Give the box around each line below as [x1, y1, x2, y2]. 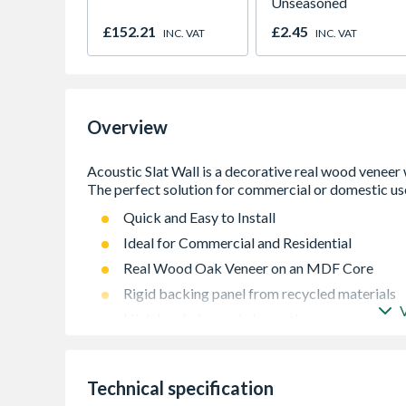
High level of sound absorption [123, 310, 314, 327]
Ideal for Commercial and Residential [123, 234, 352, 251]
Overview [87, 116, 168, 138]
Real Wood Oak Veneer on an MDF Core [123, 259, 373, 276]
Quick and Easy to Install [123, 208, 275, 226]
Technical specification [87, 377, 274, 399]
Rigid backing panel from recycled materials [123, 285, 396, 302]
